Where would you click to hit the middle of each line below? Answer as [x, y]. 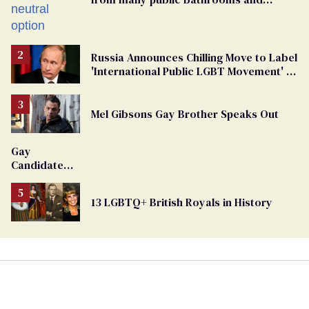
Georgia [31, 206]
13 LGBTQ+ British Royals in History [182, 202]
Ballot [26, 220]
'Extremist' [119, 84]
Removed [35, 178]
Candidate [37, 165]
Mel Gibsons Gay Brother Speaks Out [185, 113]
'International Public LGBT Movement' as [195, 71]
